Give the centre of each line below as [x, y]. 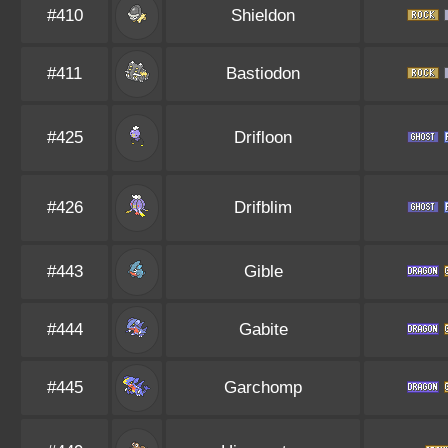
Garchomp [263, 387]
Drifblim [263, 207]
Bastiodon [263, 73]
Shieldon [263, 15]
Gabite [263, 329]
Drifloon [263, 137]
